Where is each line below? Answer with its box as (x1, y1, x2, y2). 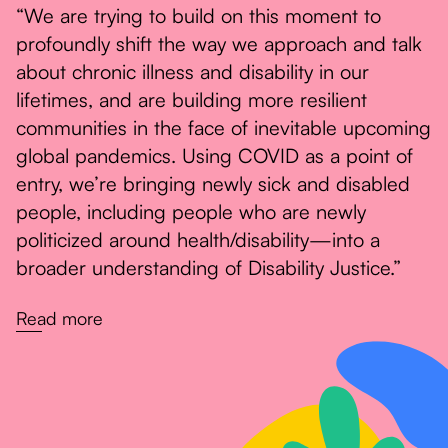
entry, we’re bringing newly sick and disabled (16, 171, 410, 197)
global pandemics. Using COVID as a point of (16, 143, 413, 169)
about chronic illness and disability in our (16, 59, 369, 85)
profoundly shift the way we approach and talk (16, 31, 422, 57)
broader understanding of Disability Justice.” (16, 255, 401, 281)
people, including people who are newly (16, 199, 366, 225)
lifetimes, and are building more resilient (16, 87, 367, 113)
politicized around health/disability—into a (16, 227, 380, 253)
